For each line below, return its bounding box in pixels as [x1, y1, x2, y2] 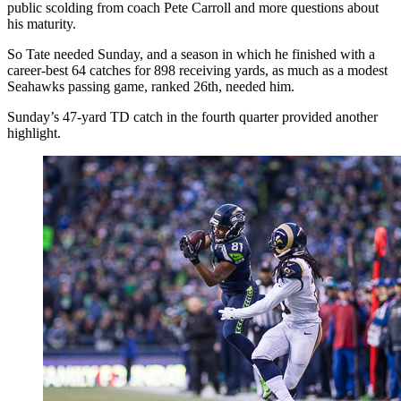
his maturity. [7, 15, 76, 31]
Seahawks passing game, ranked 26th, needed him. [7, 78, 294, 94]
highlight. [7, 124, 61, 141]
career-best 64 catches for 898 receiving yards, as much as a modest [7, 62, 388, 78]
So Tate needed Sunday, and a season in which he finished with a [7, 46, 375, 62]
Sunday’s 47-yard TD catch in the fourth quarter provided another [7, 108, 378, 124]
